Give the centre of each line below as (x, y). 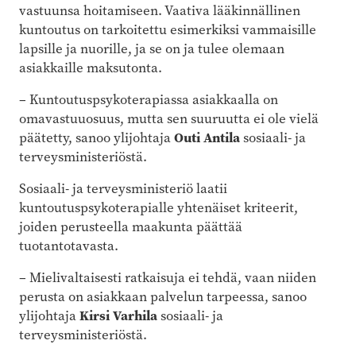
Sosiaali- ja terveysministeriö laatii (123, 188)
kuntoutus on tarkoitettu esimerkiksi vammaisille (168, 29)
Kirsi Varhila (118, 315)
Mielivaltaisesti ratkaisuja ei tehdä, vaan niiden (173, 277)
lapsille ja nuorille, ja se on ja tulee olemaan (152, 48)
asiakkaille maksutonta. (91, 68)
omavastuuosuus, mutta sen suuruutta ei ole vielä (169, 118)
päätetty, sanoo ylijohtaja (97, 137)
